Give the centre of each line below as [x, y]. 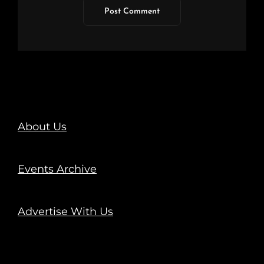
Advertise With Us [65, 211]
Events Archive [57, 169]
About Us [42, 126]
